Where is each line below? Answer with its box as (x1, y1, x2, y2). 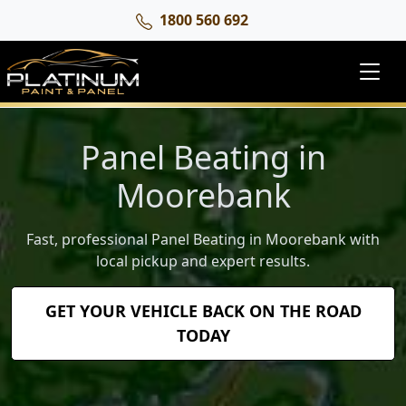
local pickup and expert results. (96, 251, 310, 271)
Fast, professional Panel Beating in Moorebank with (26, 229, 380, 249)
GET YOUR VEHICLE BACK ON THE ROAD (44, 300, 362, 322)
